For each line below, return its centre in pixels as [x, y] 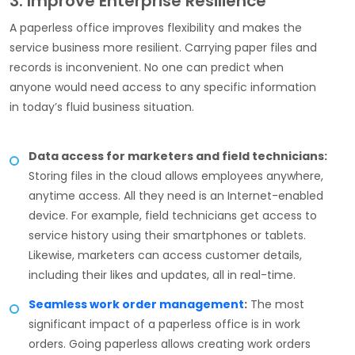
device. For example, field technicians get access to [173, 216]
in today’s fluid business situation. [103, 107]
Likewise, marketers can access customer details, [165, 256]
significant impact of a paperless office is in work [164, 324]
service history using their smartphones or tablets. [167, 236]
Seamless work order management [136, 305]
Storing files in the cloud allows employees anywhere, [176, 176]
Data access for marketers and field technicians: [178, 157]
